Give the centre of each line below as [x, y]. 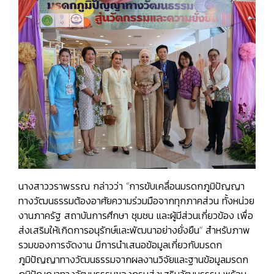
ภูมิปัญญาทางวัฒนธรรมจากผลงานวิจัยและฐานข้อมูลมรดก [133, 260]
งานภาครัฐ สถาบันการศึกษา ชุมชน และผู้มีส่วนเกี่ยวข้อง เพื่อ [136, 216]
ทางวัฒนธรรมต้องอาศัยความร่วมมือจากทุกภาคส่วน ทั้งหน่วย [136, 201]
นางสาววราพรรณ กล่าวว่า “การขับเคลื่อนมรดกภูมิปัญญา [131, 186]
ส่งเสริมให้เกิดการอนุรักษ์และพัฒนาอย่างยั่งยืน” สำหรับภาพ [134, 230]
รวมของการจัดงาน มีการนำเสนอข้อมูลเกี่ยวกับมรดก [120, 245]
